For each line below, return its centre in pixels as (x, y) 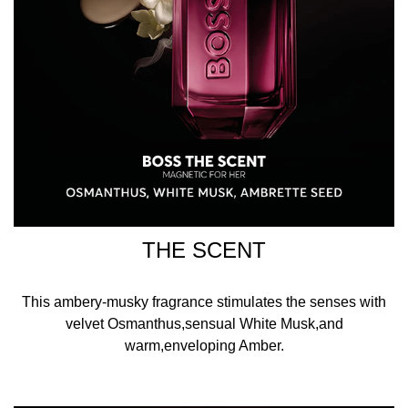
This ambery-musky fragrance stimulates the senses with (204, 302)
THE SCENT (204, 250)
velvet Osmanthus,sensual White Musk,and (204, 324)
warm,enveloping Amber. (204, 346)
